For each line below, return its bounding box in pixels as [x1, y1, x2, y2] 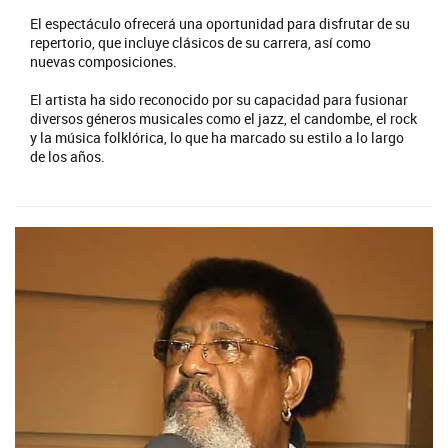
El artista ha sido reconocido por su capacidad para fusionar [30, 90, 408, 110]
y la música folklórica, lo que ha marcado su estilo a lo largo [30, 128, 404, 148]
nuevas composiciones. [30, 52, 177, 72]
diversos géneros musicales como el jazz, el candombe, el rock [30, 109, 417, 129]
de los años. [30, 147, 105, 167]
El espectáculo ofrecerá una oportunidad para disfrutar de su [30, 14, 410, 34]
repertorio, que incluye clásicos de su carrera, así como [30, 33, 371, 53]
